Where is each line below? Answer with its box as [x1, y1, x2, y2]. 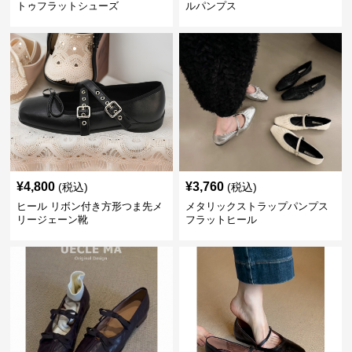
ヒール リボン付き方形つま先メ [16, 200, 163, 212]
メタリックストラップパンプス [185, 200, 328, 212]
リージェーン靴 [16, 214, 89, 225]
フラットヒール [185, 214, 257, 225]
